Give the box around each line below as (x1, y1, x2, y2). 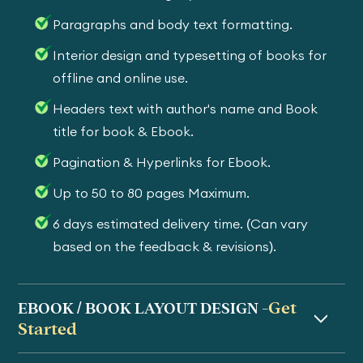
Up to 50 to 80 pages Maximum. (53, 185, 250, 201)
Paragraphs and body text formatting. (53, 16, 293, 32)
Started (18, 320, 78, 338)
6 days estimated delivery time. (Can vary (53, 216, 309, 232)
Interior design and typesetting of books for (53, 47, 327, 63)
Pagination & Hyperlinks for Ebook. (53, 154, 271, 170)
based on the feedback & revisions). (53, 238, 277, 254)
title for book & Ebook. (53, 123, 194, 139)
